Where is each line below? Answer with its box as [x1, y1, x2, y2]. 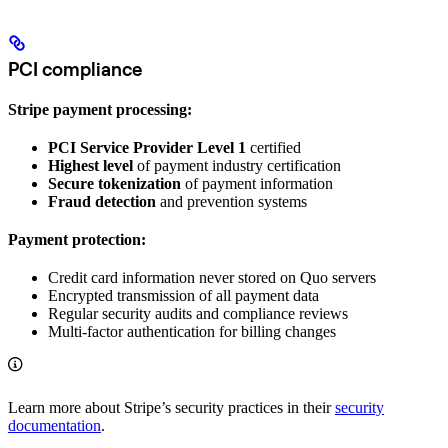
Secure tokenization [48, 174, 181, 192]
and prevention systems [156, 192, 307, 210]
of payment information [181, 174, 333, 192]
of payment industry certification [133, 156, 341, 174]
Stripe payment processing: [8, 100, 192, 118]
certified [246, 138, 301, 156]
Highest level [48, 156, 133, 174]
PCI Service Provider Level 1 [48, 138, 246, 156]
